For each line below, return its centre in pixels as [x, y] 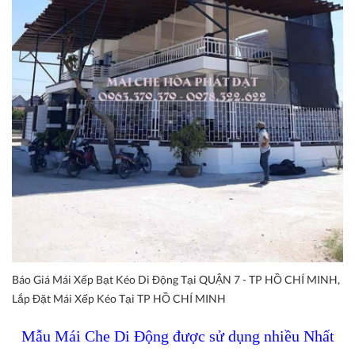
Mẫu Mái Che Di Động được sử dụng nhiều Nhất [177, 336]
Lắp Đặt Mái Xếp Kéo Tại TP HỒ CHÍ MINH [119, 299]
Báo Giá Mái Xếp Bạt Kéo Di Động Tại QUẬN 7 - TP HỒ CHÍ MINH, [176, 280]
